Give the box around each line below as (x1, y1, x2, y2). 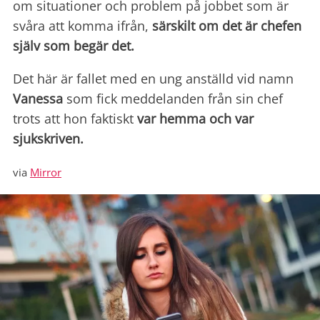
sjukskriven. (13, 130, 84, 148)
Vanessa (13, 90, 63, 108)
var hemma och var (137, 110, 254, 128)
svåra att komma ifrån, (13, 17, 152, 35)
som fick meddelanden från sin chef (63, 90, 283, 108)
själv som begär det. (13, 37, 134, 55)
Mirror (30, 165, 61, 180)
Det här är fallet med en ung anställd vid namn (13, 70, 294, 88)
